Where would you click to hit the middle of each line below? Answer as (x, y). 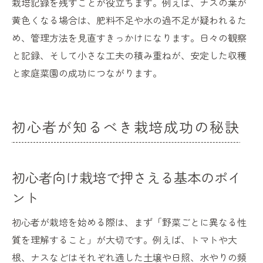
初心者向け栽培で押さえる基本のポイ (127, 178)
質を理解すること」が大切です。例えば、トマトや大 (124, 240)
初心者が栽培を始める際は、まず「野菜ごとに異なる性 (129, 222)
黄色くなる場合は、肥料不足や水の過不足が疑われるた (129, 20)
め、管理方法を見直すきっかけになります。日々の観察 (129, 38)
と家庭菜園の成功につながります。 (87, 73)
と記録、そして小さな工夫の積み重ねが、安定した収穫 (129, 55)
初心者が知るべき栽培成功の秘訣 (126, 127)
